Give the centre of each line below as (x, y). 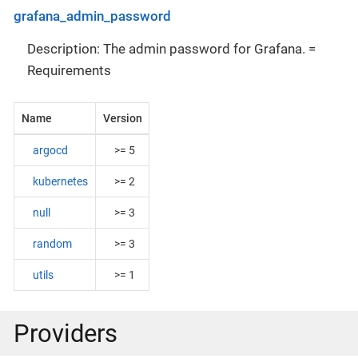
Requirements (69, 71)
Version (122, 118)
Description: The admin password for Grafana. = (171, 49)
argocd (50, 150)
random (52, 243)
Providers (66, 333)
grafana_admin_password (92, 16)
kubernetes (60, 181)
